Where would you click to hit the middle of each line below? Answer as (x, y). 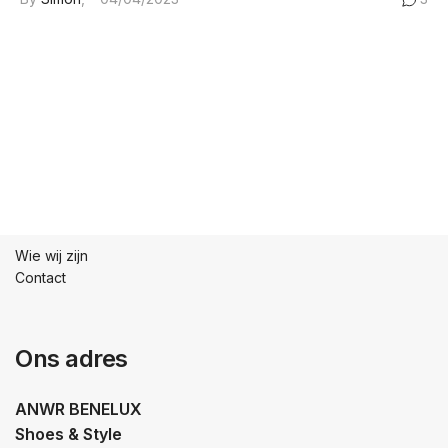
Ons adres (71, 358)
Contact (40, 277)
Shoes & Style (68, 433)
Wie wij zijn (51, 255)
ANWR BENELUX (80, 408)
